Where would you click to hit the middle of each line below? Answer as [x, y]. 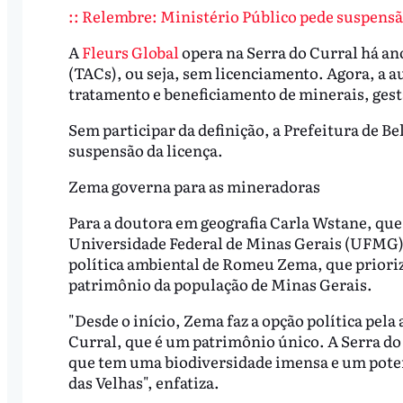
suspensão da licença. [147, 150]
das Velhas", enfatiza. [143, 381]
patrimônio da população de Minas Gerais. [221, 283]
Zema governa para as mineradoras [194, 185]
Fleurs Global [130, 52]
